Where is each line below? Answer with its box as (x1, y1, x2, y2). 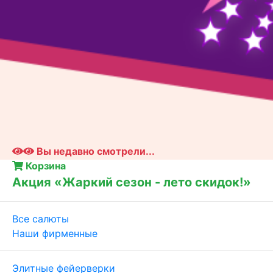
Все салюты (12, 213, 69, 225)
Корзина (23, 160, 66, 172)
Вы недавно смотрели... (34, 145, 155, 157)
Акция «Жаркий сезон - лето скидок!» (12, 175, 251, 190)
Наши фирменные (12, 227, 97, 239)
